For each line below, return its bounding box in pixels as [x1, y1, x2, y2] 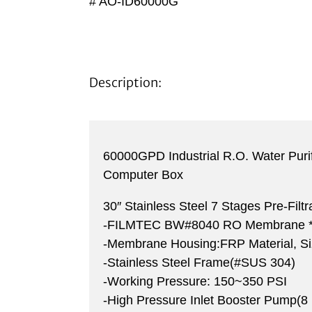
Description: [89, 75, 162, 91]
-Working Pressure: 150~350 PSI [103, 274, 287, 288]
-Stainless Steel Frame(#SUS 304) [103, 256, 295, 270]
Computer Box [103, 168, 183, 182]
